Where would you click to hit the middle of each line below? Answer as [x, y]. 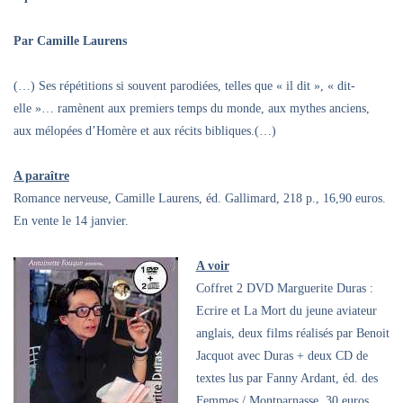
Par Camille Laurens [70, 41]
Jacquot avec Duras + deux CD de [282, 356]
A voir [212, 266]
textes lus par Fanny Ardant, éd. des [287, 379]
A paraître [41, 176]
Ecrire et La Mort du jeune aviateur [286, 311]
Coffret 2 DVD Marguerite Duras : [284, 289]
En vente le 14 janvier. [71, 221]
